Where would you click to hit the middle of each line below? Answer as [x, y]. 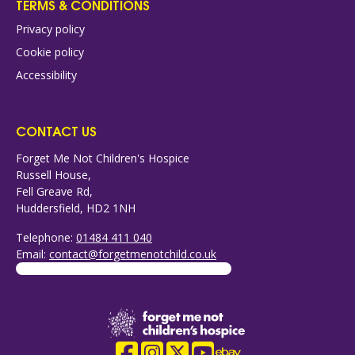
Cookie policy [50, 52]
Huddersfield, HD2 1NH [76, 208]
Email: [32, 254]
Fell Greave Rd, [54, 192]
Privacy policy [50, 29]
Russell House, [53, 175]
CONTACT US [56, 131]
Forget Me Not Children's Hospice [103, 158]
